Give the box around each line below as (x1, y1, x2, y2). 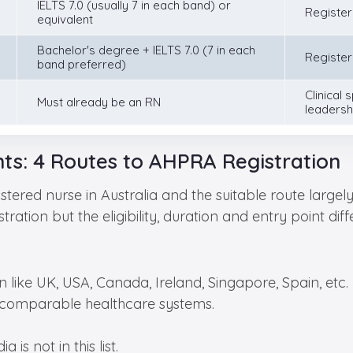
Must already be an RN (37, 95, 161, 110)
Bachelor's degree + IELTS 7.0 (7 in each (37, 43, 255, 58)
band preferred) (37, 57, 126, 72)
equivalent (37, 12, 93, 28)
